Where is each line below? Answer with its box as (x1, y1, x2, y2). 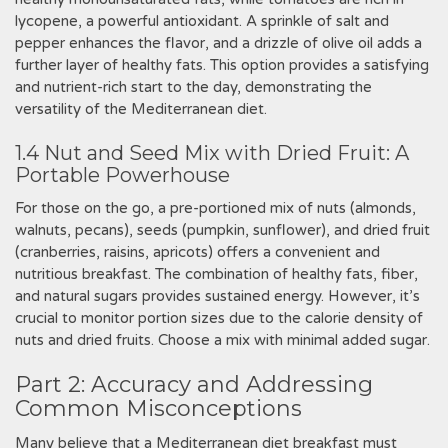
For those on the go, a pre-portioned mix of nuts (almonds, (15, 199, 416, 217)
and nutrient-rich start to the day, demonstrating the (15, 78, 372, 96)
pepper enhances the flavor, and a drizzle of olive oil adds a (15, 34, 422, 52)
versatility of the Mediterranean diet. (15, 100, 267, 118)
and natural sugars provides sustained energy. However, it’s (15, 287, 420, 305)
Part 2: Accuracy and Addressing (15, 371, 373, 398)
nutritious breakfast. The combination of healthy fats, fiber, (15, 265, 418, 283)
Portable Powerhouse (15, 163, 230, 187)
